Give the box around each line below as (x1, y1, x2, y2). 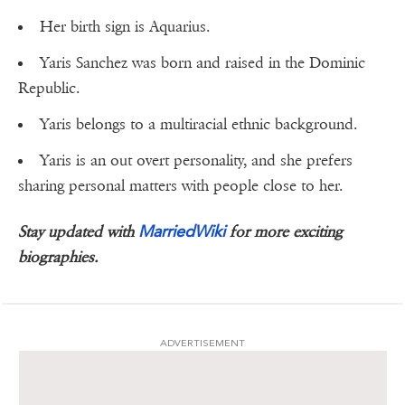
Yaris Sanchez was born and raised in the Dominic (40, 53, 365, 73)
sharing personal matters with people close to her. (18, 176, 343, 196)
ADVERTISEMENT (160, 337, 245, 350)
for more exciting (225, 222, 342, 242)
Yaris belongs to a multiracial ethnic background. (40, 115, 357, 135)
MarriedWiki (138, 221, 225, 241)
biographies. (18, 248, 98, 268)
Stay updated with (18, 222, 138, 242)
